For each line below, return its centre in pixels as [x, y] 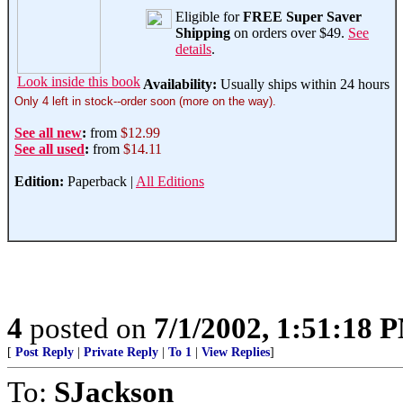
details [193, 49]
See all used [49, 149]
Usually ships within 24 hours [305, 84]
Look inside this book [79, 81]
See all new [48, 133]
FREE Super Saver [302, 17]
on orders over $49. [289, 33]
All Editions [170, 181]
